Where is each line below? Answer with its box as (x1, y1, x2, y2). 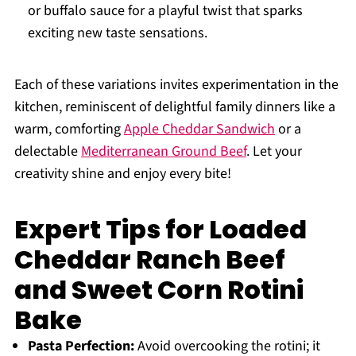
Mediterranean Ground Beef (80, 141, 246, 162)
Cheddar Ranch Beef (14, 242, 285, 278)
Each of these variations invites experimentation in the (14, 75, 339, 95)
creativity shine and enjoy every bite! (14, 164, 231, 184)
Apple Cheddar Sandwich (123, 119, 275, 140)
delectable (14, 141, 81, 162)
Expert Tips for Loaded (14, 211, 307, 248)
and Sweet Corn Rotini (14, 272, 304, 308)
